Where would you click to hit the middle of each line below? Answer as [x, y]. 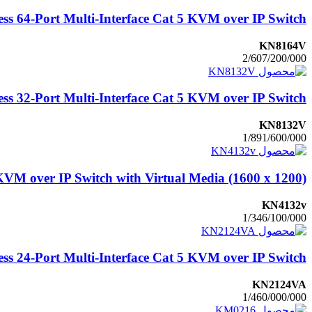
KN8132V [283, 125]
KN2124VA [279, 284]
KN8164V [283, 45]
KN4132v [284, 205]
